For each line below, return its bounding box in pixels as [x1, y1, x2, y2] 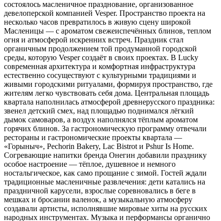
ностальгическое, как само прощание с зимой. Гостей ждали [4, 169, 207, 178]
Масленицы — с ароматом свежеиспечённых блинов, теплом [4, 27, 211, 36]
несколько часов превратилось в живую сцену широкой [4, 18, 191, 27]
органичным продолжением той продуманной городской [4, 44, 197, 53]
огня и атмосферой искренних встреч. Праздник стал [4, 36, 184, 44]
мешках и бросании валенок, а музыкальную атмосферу [4, 195, 192, 204]
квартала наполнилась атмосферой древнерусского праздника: [4, 98, 215, 107]
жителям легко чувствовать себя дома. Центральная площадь [4, 89, 209, 98]
